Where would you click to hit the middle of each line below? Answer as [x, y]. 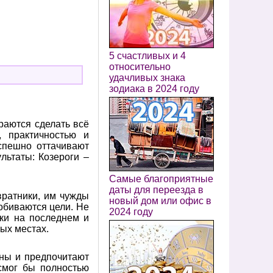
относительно [140, 67]
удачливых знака [147, 78]
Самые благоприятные [161, 179]
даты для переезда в [156, 190]
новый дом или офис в [160, 201]
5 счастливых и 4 [147, 56]
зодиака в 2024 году [154, 89]
